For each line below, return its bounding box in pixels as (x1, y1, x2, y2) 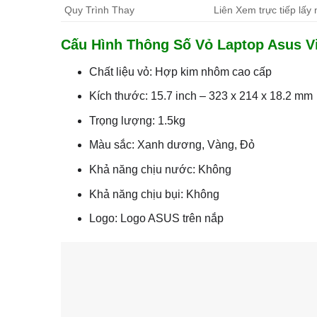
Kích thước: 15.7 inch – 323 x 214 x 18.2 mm (89, 90, 313, 103)
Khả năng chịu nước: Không (89, 163, 232, 176)
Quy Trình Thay (64, 4, 134, 16)
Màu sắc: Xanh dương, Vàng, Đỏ (89, 139, 255, 151)
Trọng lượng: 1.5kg (89, 114, 186, 127)
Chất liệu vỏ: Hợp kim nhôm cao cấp (89, 65, 272, 78)
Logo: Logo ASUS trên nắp (89, 212, 224, 225)
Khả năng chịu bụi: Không (89, 188, 220, 200)
